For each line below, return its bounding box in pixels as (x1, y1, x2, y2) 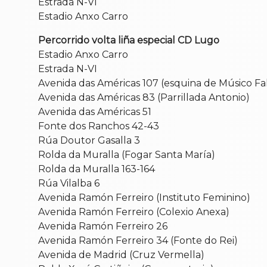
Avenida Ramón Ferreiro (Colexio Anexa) (38, 206, 229, 218)
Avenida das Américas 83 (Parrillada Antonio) (38, 91, 250, 103)
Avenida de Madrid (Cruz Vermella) (38, 249, 204, 260)
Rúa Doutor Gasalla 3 (38, 134, 140, 146)
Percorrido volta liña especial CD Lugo (38, 34, 219, 46)
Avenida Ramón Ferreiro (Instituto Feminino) (38, 191, 250, 203)
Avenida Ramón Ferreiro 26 (38, 220, 167, 232)
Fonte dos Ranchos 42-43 (38, 120, 159, 132)
